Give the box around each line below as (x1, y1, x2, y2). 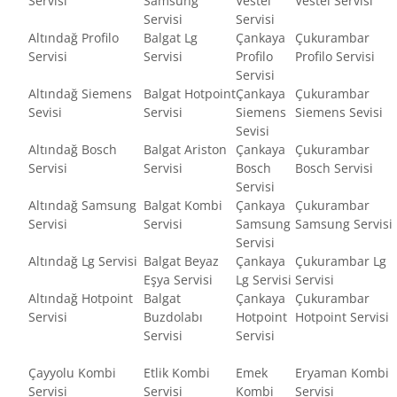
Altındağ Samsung (28, 196, 136, 214)
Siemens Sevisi (295, 103, 383, 121)
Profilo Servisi (295, 47, 375, 65)
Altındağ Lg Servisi (28, 252, 137, 269)
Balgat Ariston (144, 140, 227, 158)
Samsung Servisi (295, 214, 393, 232)
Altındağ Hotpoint (28, 289, 133, 307)
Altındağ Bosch (28, 140, 117, 158)
